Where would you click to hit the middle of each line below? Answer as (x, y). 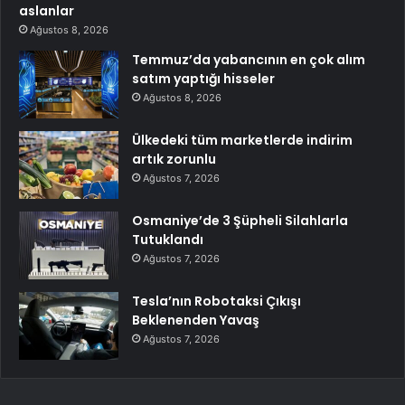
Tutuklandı (168, 240)
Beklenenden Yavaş (196, 320)
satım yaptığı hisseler (203, 79)
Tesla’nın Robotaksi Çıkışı (217, 301)
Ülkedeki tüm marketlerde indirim (242, 141)
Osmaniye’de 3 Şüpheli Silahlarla (240, 221)
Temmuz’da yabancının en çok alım (249, 60)
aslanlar (47, 11)
